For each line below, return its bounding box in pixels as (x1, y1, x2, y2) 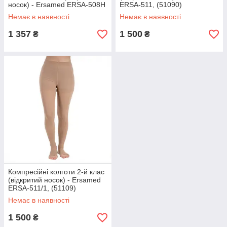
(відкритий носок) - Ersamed (8, 176, 101, 184)
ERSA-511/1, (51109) (8, 184, 76, 192)
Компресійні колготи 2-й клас (8, 168, 104, 176)
